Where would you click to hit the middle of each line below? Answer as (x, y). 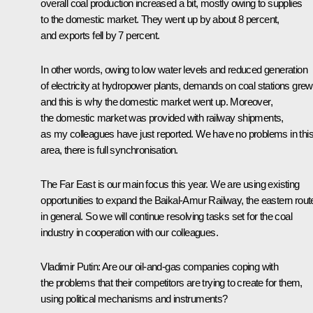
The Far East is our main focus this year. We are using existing (170, 184)
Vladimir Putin (69, 266)
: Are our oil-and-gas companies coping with (188, 266)
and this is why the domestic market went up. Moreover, (156, 101)
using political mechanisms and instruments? (134, 298)
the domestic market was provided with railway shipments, (162, 117)
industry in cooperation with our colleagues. (129, 232)
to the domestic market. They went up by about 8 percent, (160, 19)
